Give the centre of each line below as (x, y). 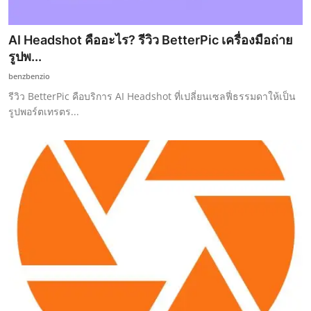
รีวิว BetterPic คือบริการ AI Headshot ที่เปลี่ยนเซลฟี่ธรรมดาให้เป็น (152, 96)
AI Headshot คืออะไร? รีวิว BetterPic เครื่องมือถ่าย (151, 40)
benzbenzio (29, 76)
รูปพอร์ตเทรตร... (44, 111)
